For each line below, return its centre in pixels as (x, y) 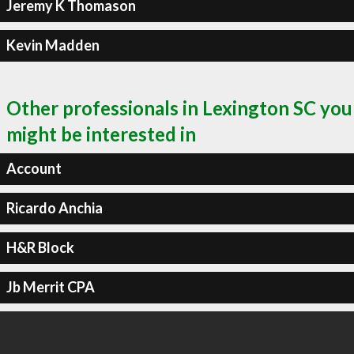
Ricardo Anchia (54, 208)
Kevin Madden (53, 45)
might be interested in (101, 134)
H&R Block (40, 247)
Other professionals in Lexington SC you (179, 107)
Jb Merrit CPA (50, 287)
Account (34, 168)
